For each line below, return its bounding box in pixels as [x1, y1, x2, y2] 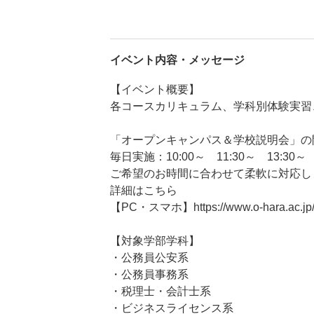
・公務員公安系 [110, 251, 189, 264]
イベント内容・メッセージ [110, 53, 245, 66]
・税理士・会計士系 [110, 285, 211, 297]
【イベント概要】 [110, 83, 200, 95]
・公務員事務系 [110, 268, 189, 280]
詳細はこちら [110, 184, 177, 196]
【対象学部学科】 [110, 234, 200, 247]
